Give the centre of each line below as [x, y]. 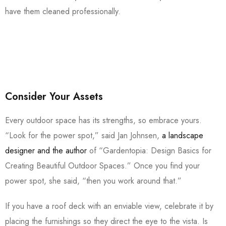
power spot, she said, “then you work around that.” [95, 181]
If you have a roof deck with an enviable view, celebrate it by [109, 206]
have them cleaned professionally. [63, 12]
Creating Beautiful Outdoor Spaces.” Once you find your [102, 166]
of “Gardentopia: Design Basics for [149, 151]
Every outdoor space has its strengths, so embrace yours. [103, 121]
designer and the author [46, 151]
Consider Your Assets [54, 97]
